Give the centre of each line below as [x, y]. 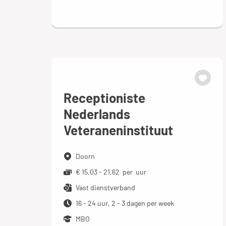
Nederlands [97, 114]
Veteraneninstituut [118, 130]
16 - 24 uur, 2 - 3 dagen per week [125, 203]
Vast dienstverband [105, 187]
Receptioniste [104, 98]
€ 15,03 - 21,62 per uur [111, 172]
